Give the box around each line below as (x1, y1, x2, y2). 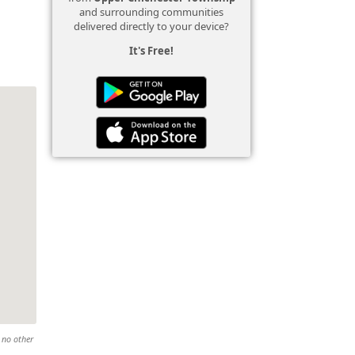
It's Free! (129, 44, 174, 58)
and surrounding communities (79, 5, 223, 19)
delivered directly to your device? (74, 19, 229, 33)
